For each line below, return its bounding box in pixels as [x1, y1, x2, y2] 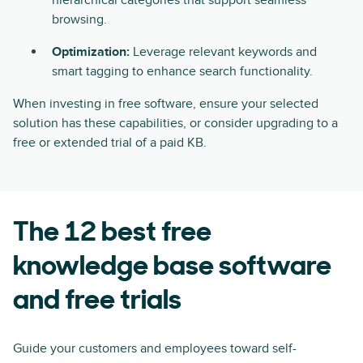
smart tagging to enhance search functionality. [52, 63, 313, 79]
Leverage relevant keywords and [133, 44, 317, 60]
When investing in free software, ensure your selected [13, 96, 318, 112]
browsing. [52, 11, 107, 28]
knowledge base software [13, 254, 331, 282]
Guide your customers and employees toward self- [13, 340, 297, 357]
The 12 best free [13, 220, 211, 248]
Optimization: [52, 44, 133, 60]
